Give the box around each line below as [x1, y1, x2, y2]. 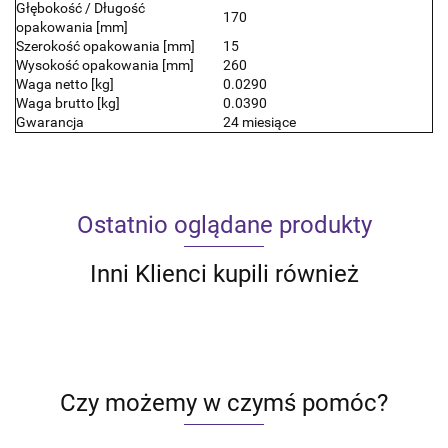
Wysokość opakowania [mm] [16, 56, 194, 73]
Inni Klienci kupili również [89, 259, 359, 288]
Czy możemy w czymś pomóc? [60, 388, 388, 417]
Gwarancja [16, 113, 84, 130]
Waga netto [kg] [16, 75, 114, 92]
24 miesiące [223, 113, 296, 130]
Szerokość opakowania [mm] [16, 37, 195, 54]
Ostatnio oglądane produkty [76, 210, 372, 239]
